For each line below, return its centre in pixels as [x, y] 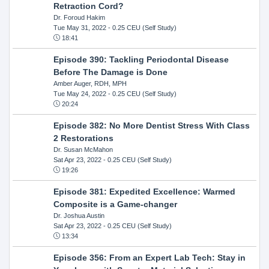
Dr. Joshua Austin [79, 215]
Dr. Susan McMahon [83, 149]
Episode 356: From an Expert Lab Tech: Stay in [149, 257]
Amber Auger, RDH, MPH [90, 83]
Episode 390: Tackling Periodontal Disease [141, 59]
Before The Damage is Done [110, 72]
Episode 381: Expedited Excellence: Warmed [144, 191]
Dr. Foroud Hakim [79, 17]
